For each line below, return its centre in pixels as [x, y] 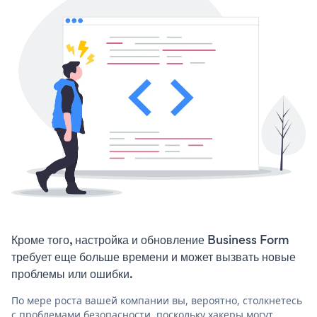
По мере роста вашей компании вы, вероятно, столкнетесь [157, 301]
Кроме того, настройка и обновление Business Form [150, 240]
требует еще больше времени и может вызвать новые [154, 257]
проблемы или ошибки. [72, 274]
